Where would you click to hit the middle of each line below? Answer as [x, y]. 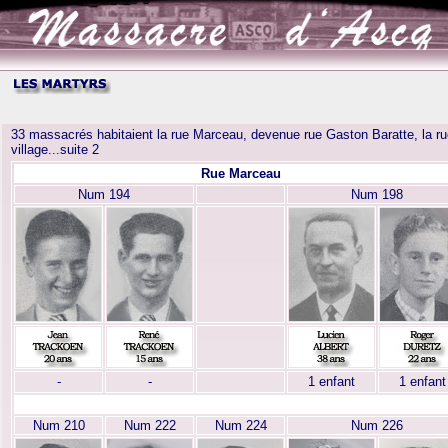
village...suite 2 [55, 149]
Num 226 [377, 425]
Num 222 [149, 425]
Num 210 [58, 425]
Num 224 [240, 425]
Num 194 [104, 194]
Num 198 [377, 194]
